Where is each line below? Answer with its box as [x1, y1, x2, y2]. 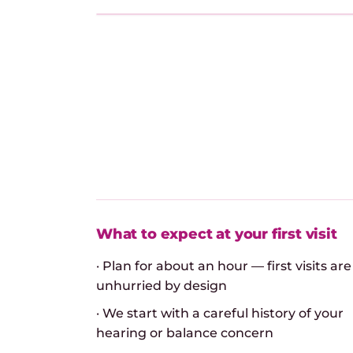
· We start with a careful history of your [96, 305, 344, 321]
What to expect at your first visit [96, 224, 337, 243]
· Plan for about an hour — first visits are [96, 258, 351, 274]
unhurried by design [96, 278, 227, 294]
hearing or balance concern [96, 325, 273, 340]
